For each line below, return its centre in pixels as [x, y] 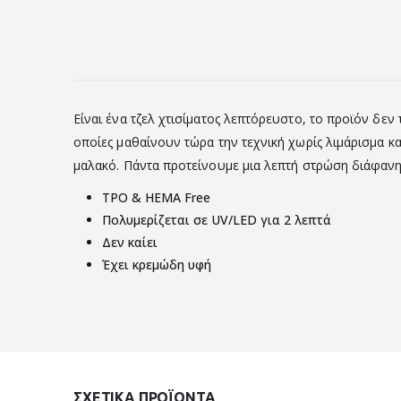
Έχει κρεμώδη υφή [157, 264]
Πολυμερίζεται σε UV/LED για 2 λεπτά [217, 219]
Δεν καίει [130, 242]
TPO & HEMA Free [156, 197]
